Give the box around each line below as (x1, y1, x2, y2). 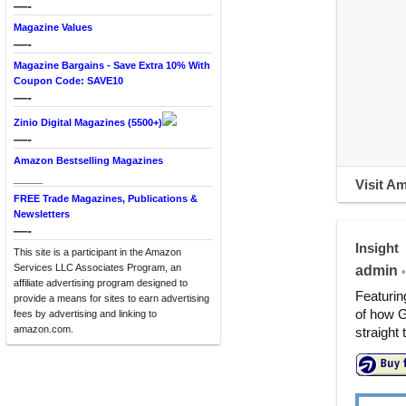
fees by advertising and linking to (14, 308, 157, 319)
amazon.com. (14, 324, 73, 334)
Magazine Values (14, 22, 92, 33)
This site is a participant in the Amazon (14, 246, 181, 257)
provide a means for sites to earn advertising (14, 293, 209, 304)
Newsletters (14, 208, 70, 219)
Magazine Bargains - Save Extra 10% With (14, 60, 210, 71)
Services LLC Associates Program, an (14, 262, 181, 273)
